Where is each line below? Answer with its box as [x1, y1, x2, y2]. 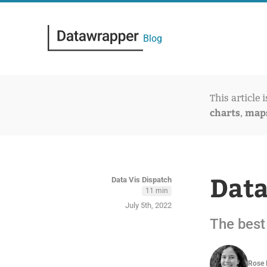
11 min [145, 186, 168, 195]
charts [210, 105, 240, 119]
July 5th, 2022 [125, 200, 172, 210]
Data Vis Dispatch [111, 175, 172, 184]
